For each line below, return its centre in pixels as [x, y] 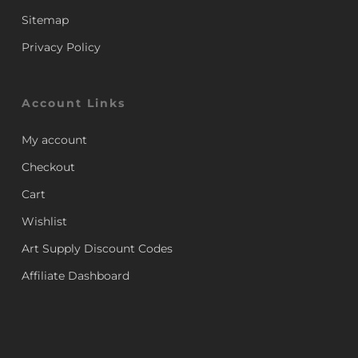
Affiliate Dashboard [75, 276]
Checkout [48, 167]
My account [54, 140]
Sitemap [45, 20]
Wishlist [44, 221]
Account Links [73, 103]
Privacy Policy [61, 47]
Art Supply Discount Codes [97, 249]
